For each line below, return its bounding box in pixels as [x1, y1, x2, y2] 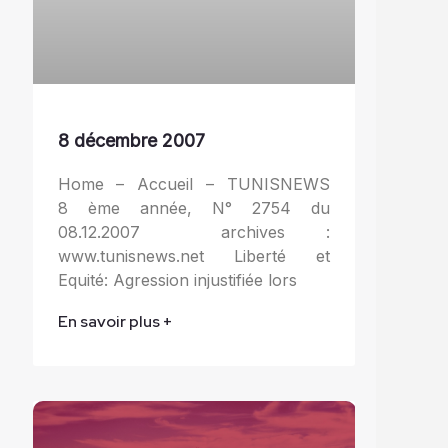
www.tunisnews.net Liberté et [57, 245, 330, 266]
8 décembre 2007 [57, 129, 205, 151]
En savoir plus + [57, 310, 173, 332]
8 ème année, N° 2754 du [57, 197, 330, 218]
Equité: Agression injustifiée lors [57, 269, 297, 290]
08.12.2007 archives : [57, 221, 330, 242]
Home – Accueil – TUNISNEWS [57, 173, 330, 194]
